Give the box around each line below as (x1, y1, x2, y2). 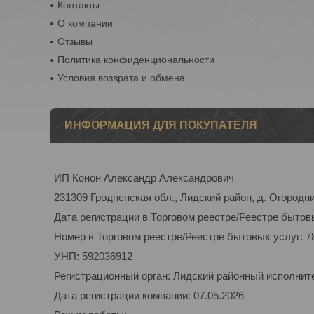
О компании (57, 18, 114, 29)
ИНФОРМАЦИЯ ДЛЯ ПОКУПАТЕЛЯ (64, 119, 257, 131)
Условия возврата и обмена (57, 72, 186, 83)
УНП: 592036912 (54, 250, 132, 262)
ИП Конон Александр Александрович (54, 172, 234, 184)
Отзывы (57, 36, 93, 47)
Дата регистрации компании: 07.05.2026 (54, 289, 244, 301)
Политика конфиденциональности (57, 54, 215, 65)
